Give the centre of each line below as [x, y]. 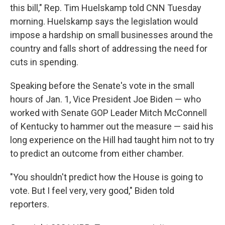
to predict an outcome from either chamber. [97, 154]
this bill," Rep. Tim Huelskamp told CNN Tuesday [106, 8]
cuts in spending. [44, 62]
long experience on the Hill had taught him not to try [112, 140]
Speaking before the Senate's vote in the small [102, 86]
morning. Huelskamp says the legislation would [104, 22]
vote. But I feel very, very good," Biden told [92, 191]
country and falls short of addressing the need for [109, 49]
